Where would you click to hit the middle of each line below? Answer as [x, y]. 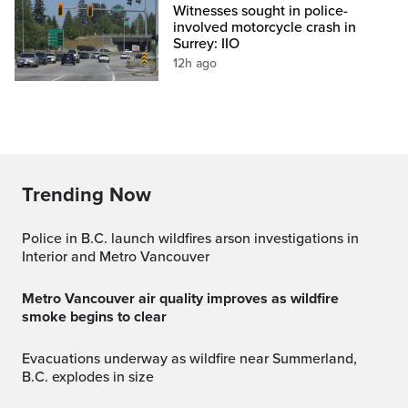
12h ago [195, 63]
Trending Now [87, 194]
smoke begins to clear [94, 316]
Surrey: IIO [207, 43]
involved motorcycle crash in [265, 27]
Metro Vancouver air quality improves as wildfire [28, 298]
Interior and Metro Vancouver [116, 256]
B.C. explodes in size [88, 377]
